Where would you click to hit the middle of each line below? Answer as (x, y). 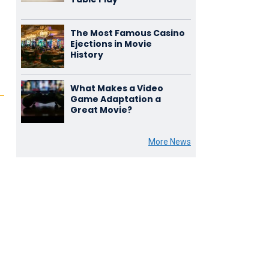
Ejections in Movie (111, 44)
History (86, 55)
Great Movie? (101, 110)
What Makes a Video (116, 88)
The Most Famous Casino (127, 33)
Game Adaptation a (115, 99)
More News (169, 142)
